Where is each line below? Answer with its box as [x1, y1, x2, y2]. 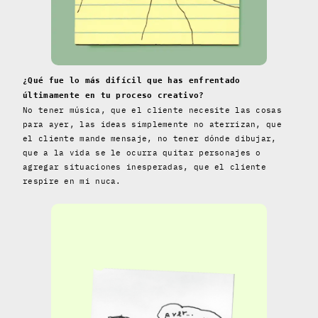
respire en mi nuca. [23, 176, 121, 187]
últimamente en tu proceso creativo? [23, 91, 204, 101]
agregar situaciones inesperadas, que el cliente [23, 162, 267, 172]
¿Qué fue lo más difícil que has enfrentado [23, 76, 241, 86]
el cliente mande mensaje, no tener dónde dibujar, [23, 133, 277, 144]
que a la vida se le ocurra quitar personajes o [23, 148, 261, 158]
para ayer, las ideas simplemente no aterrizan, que [23, 119, 282, 130]
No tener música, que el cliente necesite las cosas [23, 105, 282, 116]
